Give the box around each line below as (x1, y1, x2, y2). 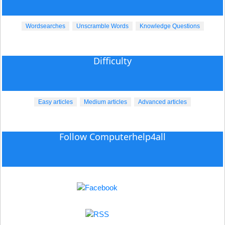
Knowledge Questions (139, 23, 200, 30)
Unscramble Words (76, 23, 129, 30)
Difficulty (93, 55, 132, 67)
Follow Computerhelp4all (59, 130, 166, 143)
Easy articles (38, 98, 73, 105)
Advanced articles (138, 98, 187, 105)
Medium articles (84, 98, 127, 105)
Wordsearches (25, 23, 65, 30)
